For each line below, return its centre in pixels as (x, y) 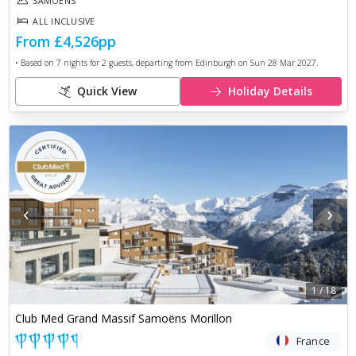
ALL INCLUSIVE (64, 21)
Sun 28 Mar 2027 (283, 62)
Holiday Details (270, 91)
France (313, 341)
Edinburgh (215, 62)
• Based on (35, 62)
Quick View (106, 91)
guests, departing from (151, 62)
